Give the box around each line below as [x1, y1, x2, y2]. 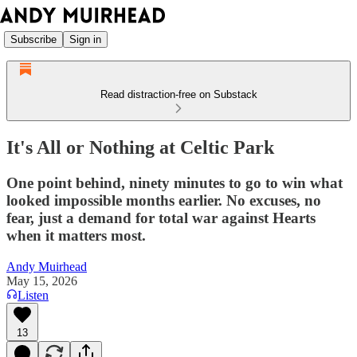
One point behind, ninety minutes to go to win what [6, 174, 343, 191]
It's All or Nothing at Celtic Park [6, 136, 274, 158]
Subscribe [10, 33, 57, 45]
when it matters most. [6, 226, 146, 244]
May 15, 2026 [6, 273, 77, 288]
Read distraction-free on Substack [100, 88, 257, 100]
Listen [18, 288, 49, 302]
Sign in [69, 33, 101, 45]
